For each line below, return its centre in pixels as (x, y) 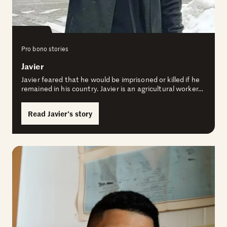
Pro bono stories (45, 49)
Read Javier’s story (60, 114)
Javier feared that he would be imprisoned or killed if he (110, 80)
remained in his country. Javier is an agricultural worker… (112, 89)
